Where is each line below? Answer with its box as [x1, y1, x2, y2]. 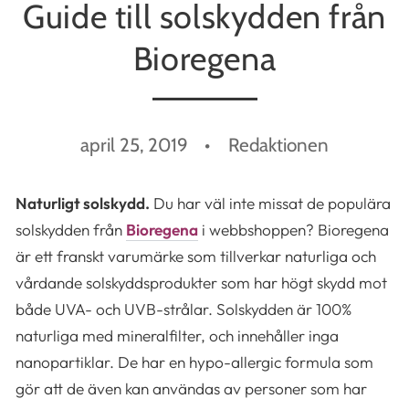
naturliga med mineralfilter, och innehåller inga [16, 326, 340, 345]
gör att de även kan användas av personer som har [16, 379, 368, 398]
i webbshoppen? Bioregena [202, 220, 390, 239]
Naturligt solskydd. [16, 194, 151, 213]
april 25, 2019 [80, 132, 189, 156]
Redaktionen [227, 132, 329, 156]
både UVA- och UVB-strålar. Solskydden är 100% [16, 299, 352, 319]
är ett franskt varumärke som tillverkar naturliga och [16, 246, 377, 266]
